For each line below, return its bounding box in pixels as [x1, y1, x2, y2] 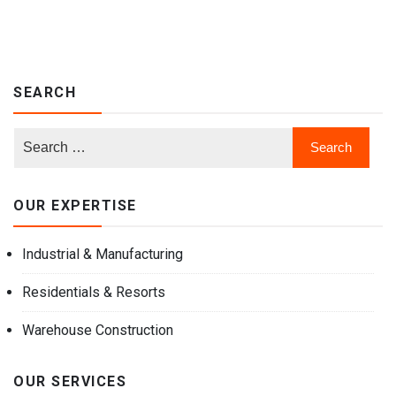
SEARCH [13, 83, 76, 101]
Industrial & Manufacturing [22, 245, 183, 263]
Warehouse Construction [22, 321, 173, 339]
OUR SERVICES [13, 372, 126, 390]
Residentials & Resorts [22, 283, 165, 301]
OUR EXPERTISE [13, 196, 137, 214]
